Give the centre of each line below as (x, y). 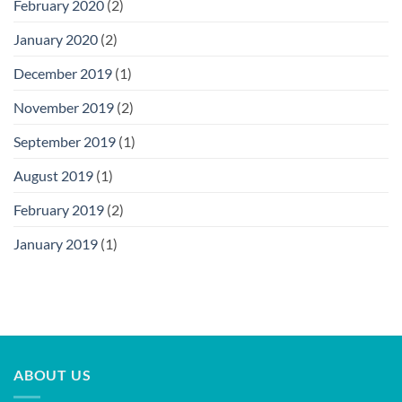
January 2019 (56, 244)
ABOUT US (52, 375)
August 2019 (53, 176)
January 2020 (56, 39)
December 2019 (63, 74)
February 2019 (59, 210)
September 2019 (65, 142)
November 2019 (64, 108)
